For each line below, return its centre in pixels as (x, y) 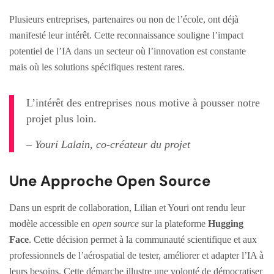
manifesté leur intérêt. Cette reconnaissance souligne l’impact (126, 35)
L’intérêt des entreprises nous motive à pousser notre (143, 102)
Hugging (226, 223)
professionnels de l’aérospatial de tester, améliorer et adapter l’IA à (136, 255)
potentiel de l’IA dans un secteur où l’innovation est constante (128, 51)
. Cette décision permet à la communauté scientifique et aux (143, 239)
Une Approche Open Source (110, 180)
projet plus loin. (61, 118)
